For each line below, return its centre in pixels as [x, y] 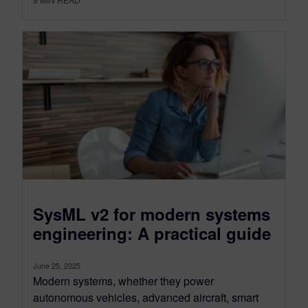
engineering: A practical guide [152, 233]
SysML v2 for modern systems [152, 213]
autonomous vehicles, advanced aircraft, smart [146, 297]
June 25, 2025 [57, 265]
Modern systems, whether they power [123, 280]
